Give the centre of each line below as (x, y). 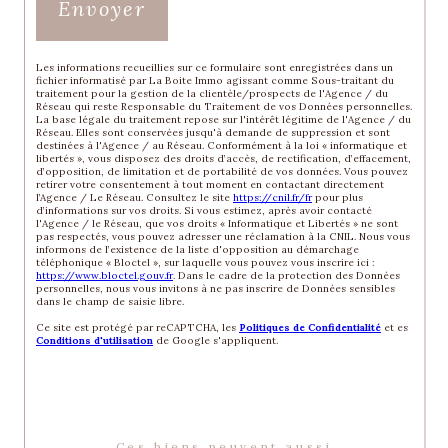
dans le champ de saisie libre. (110, 302)
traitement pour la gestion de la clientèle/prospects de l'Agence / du (212, 94)
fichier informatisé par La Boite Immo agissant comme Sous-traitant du (215, 81)
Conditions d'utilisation (94, 341)
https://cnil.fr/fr (272, 198)
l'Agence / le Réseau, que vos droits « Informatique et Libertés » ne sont (217, 224)
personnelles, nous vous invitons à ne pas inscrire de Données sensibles (215, 289)
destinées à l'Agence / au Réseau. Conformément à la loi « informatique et (221, 146)
